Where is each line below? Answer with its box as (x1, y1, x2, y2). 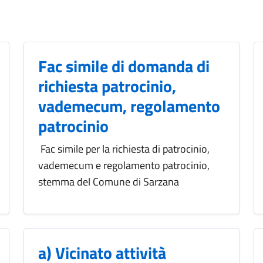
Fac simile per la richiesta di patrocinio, (38, 141, 210, 157)
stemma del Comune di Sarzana (38, 174, 179, 190)
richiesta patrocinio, (38, 73, 176, 99)
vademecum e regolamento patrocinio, (38, 157, 210, 174)
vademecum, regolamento (38, 93, 220, 119)
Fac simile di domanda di (38, 53, 210, 79)
